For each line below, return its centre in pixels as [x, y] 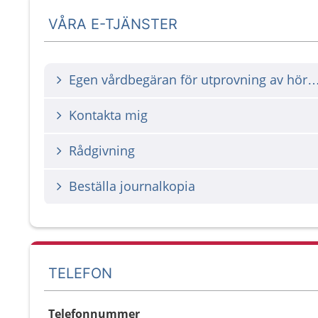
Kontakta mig [108, 115]
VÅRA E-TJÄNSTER [113, 24]
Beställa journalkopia [132, 186]
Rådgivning [102, 150]
